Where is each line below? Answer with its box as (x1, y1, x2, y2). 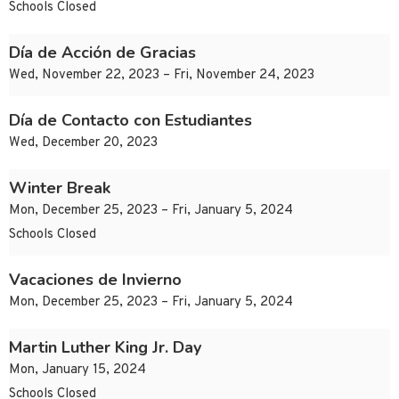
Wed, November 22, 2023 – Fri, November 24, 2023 (9, 67, 314, 85)
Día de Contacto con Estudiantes (9, 110, 252, 132)
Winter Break (9, 177, 110, 199)
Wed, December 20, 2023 (9, 134, 158, 152)
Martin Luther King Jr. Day (9, 337, 201, 359)
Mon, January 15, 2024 (9, 362, 146, 379)
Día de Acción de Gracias (9, 42, 196, 64)
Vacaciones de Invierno (9, 269, 182, 291)
